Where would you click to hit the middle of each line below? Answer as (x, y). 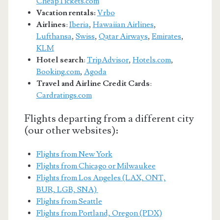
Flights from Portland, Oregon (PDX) (99, 213)
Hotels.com (151, 60)
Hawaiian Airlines (123, 24)
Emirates (166, 36)
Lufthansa (54, 36)
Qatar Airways (123, 36)
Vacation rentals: (66, 13)
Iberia (79, 24)
